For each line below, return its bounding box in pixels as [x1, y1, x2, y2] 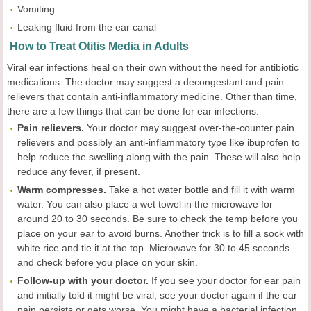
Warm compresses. [17, 184, 109, 196]
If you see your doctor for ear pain [151, 275, 301, 287]
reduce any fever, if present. [17, 166, 140, 178]
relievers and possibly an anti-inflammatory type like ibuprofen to [17, 137, 300, 149]
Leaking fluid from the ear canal [17, 22, 156, 33]
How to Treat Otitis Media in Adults [7, 40, 189, 53]
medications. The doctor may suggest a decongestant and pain [7, 76, 284, 88]
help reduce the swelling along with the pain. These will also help [17, 151, 301, 163]
